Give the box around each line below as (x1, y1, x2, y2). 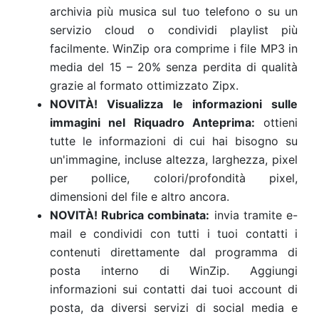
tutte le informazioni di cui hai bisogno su (50, 134, 298, 148)
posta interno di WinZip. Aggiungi (50, 263, 298, 278)
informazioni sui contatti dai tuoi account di (50, 282, 298, 296)
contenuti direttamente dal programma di (50, 245, 298, 259)
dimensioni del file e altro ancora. (50, 189, 229, 204)
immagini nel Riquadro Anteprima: (50, 115, 255, 130)
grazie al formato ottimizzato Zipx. (50, 78, 239, 93)
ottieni (254, 115, 298, 130)
